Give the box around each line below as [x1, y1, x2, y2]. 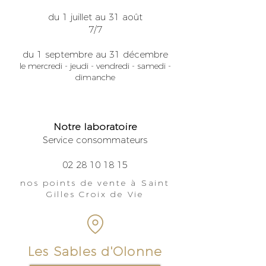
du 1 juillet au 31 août [47, 11, 142, 23]
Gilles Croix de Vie [46, 189, 144, 199]
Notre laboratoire [53, 121, 137, 132]
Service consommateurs [43, 134, 147, 145]
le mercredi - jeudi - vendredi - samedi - [19, 61, 171, 71]
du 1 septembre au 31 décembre [22, 49, 168, 60]
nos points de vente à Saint [20, 178, 170, 188]
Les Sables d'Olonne [27, 244, 163, 259]
